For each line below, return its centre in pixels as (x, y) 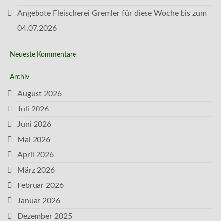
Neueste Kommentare (43, 55)
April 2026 (36, 155)
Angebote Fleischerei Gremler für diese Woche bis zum (112, 13)
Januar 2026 (39, 201)
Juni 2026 (34, 124)
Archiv (19, 77)
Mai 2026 (34, 140)
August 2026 (39, 94)
